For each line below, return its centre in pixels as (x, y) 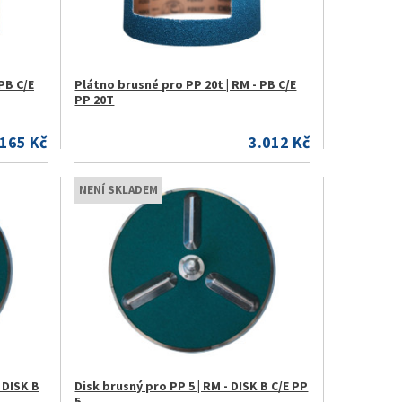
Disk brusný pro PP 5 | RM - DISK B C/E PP (192, 386)
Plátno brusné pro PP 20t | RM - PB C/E (186, 84)
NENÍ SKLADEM (119, 190)
